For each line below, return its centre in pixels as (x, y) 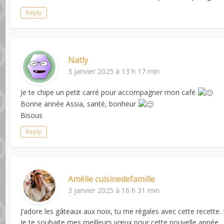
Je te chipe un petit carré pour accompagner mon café (109, 92)
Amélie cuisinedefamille (112, 179)
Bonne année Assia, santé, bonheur (79, 104)
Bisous (32, 115)
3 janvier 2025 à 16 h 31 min (114, 190)
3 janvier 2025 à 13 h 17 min (114, 71)
